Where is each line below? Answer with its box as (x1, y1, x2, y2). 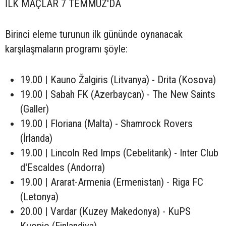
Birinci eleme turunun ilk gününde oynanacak (5, 28, 183, 41)
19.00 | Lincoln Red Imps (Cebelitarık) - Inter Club (20, 147, 218, 159)
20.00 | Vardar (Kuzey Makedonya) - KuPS (20, 205, 191, 218)
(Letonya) (20, 191, 59, 203)
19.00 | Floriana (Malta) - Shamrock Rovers (20, 118, 193, 130)
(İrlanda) (20, 132, 52, 145)
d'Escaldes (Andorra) (20, 161, 105, 174)
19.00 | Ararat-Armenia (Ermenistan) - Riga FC (20, 176, 203, 189)
